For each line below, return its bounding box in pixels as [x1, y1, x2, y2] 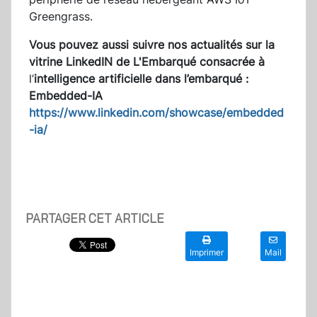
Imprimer [190, 247, 224, 258]
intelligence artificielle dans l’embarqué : [34, 71, 248, 86]
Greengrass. [29, 9, 93, 24]
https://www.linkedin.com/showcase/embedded [29, 105, 284, 120]
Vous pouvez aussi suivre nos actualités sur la [29, 38, 275, 52]
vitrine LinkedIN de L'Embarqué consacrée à [29, 54, 265, 69]
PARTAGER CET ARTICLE [25, 211, 164, 226]
